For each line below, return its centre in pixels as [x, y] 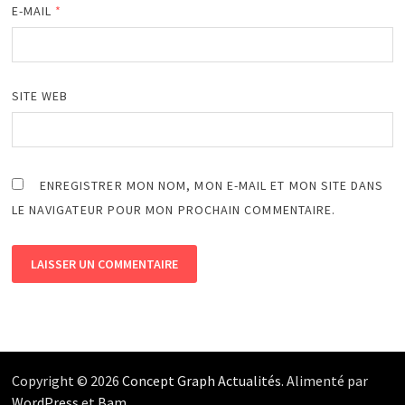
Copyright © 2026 [66, 381]
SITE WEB [40, 96]
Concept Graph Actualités [201, 381]
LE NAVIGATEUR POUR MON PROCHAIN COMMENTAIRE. [174, 210]
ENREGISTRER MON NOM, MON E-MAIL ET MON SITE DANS [212, 186]
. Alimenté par [324, 381]
